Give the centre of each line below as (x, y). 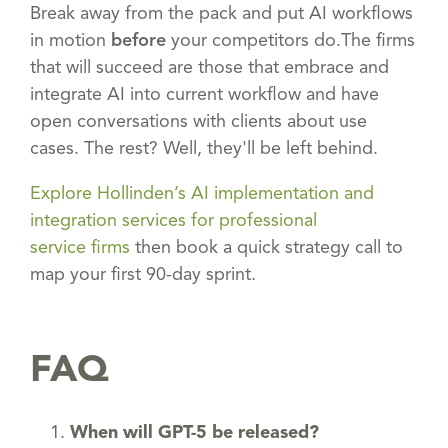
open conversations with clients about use (198, 121)
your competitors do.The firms (290, 40)
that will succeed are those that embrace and (209, 67)
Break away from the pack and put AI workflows (221, 13)
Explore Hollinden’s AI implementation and (202, 193)
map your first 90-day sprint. (143, 274)
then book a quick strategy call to (266, 247)
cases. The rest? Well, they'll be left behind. (204, 148)
